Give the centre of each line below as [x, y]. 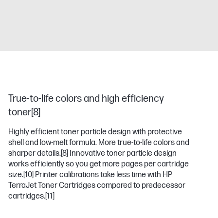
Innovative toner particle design [123, 154]
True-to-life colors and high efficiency [86, 99]
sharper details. [35, 154]
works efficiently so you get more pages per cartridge [99, 164]
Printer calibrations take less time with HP [103, 175]
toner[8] [25, 112]
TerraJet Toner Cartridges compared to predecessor [97, 186]
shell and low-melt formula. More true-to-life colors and [99, 143]
